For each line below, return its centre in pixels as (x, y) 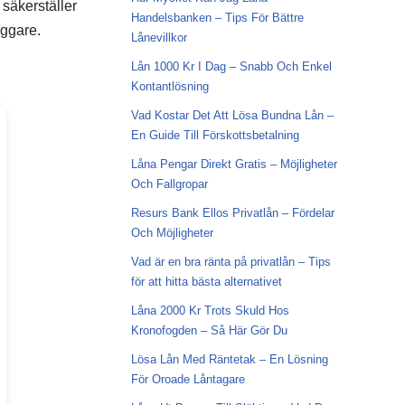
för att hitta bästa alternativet (206, 282)
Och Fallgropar (169, 184)
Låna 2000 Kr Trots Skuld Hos (210, 311)
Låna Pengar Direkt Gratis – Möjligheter (234, 164)
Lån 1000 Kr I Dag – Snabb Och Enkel (231, 66)
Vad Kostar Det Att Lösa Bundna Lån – (232, 115)
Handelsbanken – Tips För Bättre (217, 18)
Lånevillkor (159, 38)
